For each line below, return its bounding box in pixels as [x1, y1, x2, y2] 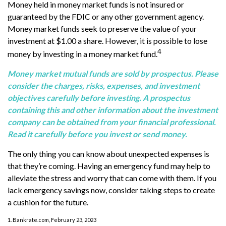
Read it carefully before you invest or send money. [8, 129, 187, 139]
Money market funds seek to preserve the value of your [8, 23, 197, 33]
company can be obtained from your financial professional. [8, 117, 216, 127]
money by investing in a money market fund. [8, 48, 157, 59]
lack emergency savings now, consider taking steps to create [8, 185, 215, 195]
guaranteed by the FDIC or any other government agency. [8, 11, 204, 21]
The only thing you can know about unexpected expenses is [8, 148, 209, 158]
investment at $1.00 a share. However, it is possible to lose [8, 35, 207, 45]
